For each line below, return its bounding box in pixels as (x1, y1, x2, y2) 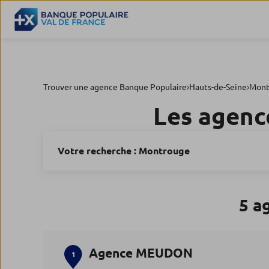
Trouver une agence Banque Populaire (43, 82, 187, 92)
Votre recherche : (58, 145, 139, 156)
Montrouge (139, 145, 190, 156)
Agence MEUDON (89, 246, 193, 260)
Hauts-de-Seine (189, 82, 247, 92)
